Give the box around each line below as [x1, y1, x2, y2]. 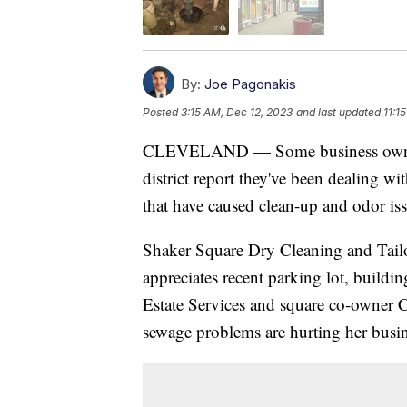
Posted [143, 104, 181, 119]
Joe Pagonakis [204, 74, 296, 93]
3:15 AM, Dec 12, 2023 [181, 104, 293, 119]
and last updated [296, 104, 381, 119]
